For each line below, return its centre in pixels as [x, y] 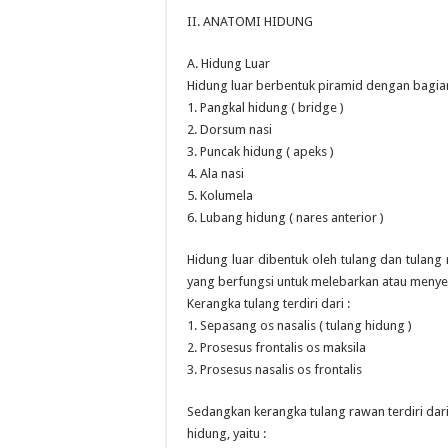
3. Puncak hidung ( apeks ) [260, 151]
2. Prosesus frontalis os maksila [276, 347]
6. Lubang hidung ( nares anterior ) [285, 217]
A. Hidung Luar [228, 63]
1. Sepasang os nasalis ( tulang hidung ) [299, 325]
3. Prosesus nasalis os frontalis [274, 369]
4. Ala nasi [215, 173]
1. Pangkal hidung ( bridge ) [265, 107]
